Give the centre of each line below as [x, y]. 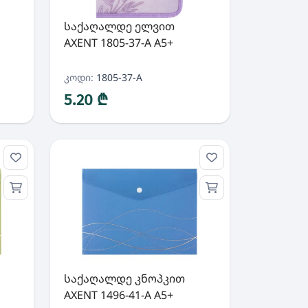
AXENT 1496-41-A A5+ [118, 295]
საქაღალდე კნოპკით [124, 278]
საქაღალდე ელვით [119, 26]
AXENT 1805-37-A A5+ [118, 43]
